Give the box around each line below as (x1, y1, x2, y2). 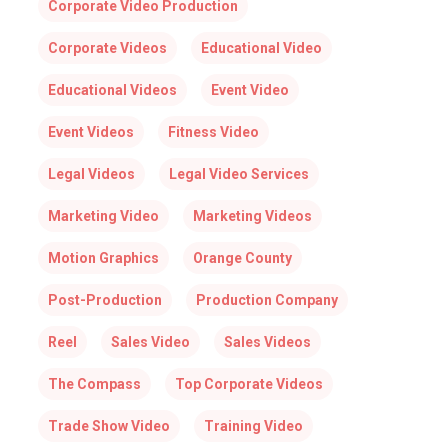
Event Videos (47, 124, 134, 140)
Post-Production (47, 292, 162, 308)
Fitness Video (167, 124, 259, 140)
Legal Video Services (168, 166, 309, 182)
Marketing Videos (192, 208, 312, 224)
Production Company (195, 292, 338, 308)
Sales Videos (223, 334, 311, 350)
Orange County (192, 250, 292, 266)
